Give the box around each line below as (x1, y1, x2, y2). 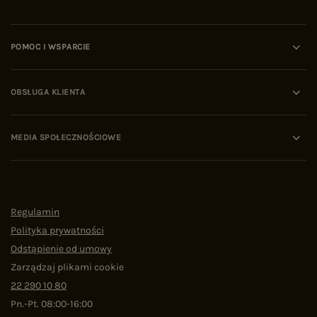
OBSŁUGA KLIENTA (11, 87, 86, 98)
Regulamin (11, 206, 59, 219)
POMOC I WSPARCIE (11, 42, 91, 52)
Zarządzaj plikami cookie (11, 261, 124, 274)
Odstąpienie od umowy (11, 243, 112, 255)
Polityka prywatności (11, 224, 104, 237)
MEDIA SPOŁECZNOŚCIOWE (11, 132, 122, 143)
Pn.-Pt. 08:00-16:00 (11, 298, 93, 311)
